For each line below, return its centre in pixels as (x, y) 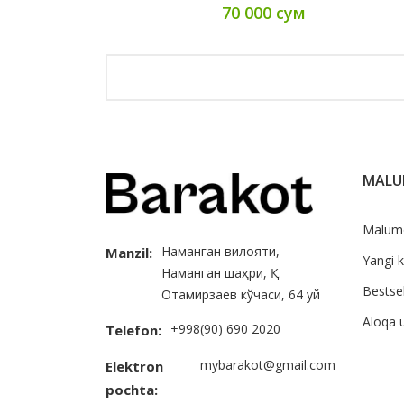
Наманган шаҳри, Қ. (221, 273)
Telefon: (133, 331)
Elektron (134, 367)
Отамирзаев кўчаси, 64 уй (241, 295)
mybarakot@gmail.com (268, 365)
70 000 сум (263, 13)
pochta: (132, 390)
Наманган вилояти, (220, 252)
